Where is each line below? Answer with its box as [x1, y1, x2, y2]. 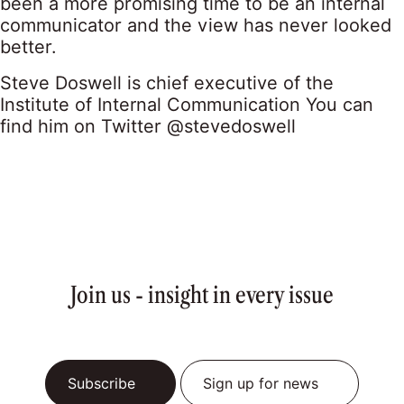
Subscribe [68, 375, 135, 392]
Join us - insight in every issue [70, 281, 334, 309]
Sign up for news [203, 375, 318, 392]
